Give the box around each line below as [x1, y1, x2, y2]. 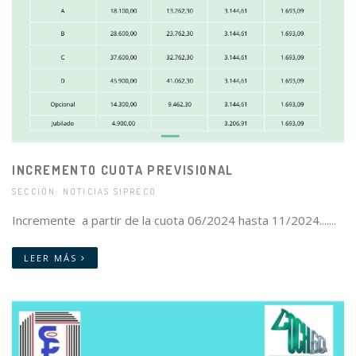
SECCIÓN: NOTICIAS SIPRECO [12, 186, 157, 198]
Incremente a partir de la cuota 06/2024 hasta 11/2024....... [12, 212, 336, 229]
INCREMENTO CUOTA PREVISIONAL [12, 162, 234, 179]
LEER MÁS [24, 252, 81, 265]
